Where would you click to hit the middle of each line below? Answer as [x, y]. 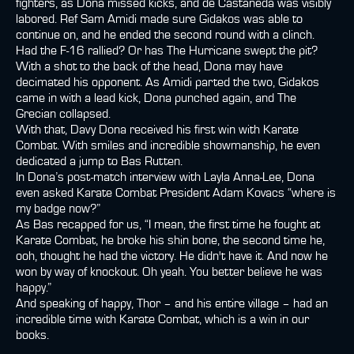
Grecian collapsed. [63, 114]
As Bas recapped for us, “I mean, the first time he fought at [168, 224]
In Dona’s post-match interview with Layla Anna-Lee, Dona [165, 177]
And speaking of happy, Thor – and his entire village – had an [172, 303]
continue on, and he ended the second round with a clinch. [165, 35]
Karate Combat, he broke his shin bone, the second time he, [170, 240]
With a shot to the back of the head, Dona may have [149, 66]
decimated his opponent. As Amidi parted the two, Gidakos [168, 82]
